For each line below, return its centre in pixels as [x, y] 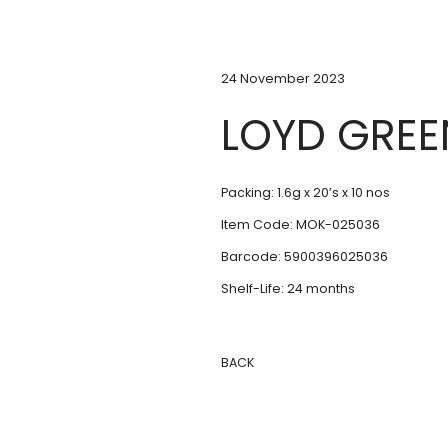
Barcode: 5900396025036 [304, 256]
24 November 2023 [282, 78]
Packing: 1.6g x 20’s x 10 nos [305, 192]
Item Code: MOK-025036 [300, 224]
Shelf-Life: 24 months [287, 288]
